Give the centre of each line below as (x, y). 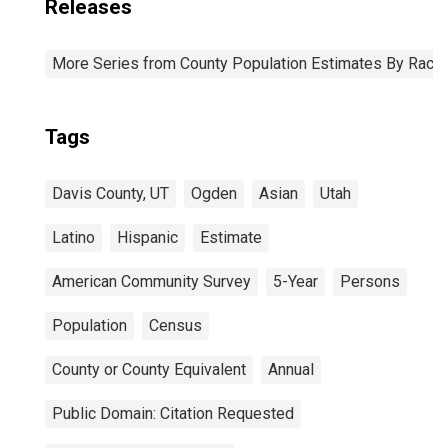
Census (175, 325)
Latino (73, 237)
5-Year (295, 281)
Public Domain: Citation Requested (173, 413)
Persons (370, 281)
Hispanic (147, 237)
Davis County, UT (110, 193)
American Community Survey (151, 281)
